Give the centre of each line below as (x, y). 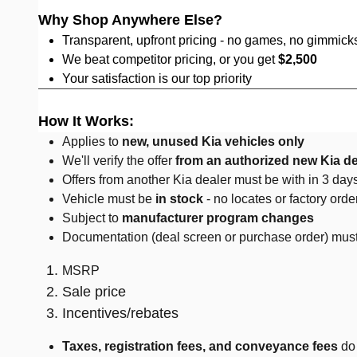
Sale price (94, 292)
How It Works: (86, 121)
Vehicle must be (109, 199)
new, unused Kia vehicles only (213, 141)
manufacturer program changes (218, 218)
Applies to (92, 141)
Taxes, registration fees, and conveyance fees (200, 346)
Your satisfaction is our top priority (157, 78)
